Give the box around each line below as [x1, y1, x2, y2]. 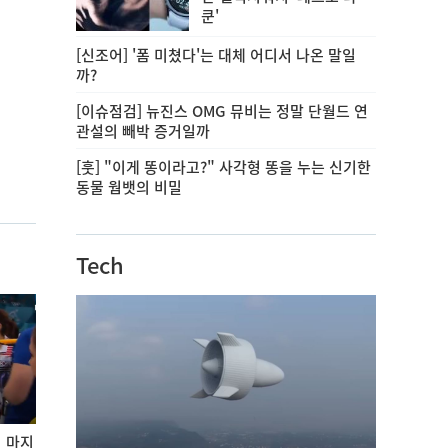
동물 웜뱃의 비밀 [76, 175, 182, 198]
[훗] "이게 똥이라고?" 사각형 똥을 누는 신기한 [76, 155, 371, 178]
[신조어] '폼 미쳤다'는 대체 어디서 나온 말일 [76, 43, 356, 66]
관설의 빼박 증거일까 [76, 119, 210, 142]
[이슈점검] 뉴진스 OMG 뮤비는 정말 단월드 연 [76, 99, 368, 122]
